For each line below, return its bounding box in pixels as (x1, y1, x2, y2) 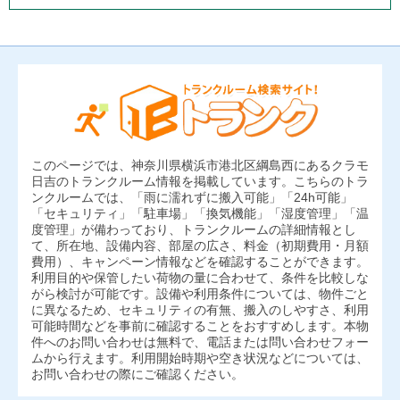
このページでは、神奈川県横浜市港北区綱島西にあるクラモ (31, 157, 369, 172)
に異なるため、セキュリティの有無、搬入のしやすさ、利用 (31, 302, 369, 317)
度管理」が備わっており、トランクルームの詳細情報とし (31, 221, 356, 237)
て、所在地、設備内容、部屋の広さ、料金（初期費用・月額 (31, 237, 369, 253)
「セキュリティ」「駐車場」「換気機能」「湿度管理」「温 (31, 205, 369, 221)
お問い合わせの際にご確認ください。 (31, 366, 244, 381)
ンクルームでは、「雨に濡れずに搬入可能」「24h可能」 (31, 189, 353, 204)
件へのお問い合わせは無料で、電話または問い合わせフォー (31, 334, 369, 349)
